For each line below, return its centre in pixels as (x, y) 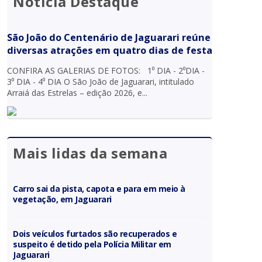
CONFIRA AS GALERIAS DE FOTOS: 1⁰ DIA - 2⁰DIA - (106, 70)
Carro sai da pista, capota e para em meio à (99, 188)
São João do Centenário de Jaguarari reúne (109, 37)
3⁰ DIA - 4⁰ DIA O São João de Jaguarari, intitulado (101, 81)
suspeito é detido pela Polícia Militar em (92, 244)
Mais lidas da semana (90, 153)
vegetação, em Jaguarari (62, 199)
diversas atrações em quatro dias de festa (110, 50)
